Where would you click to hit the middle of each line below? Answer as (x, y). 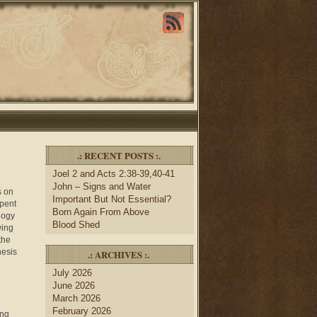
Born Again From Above (101, 212)
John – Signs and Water (102, 186)
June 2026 (74, 286)
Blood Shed (76, 225)
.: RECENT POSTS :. (119, 155)
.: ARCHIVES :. (119, 254)
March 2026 (76, 298)
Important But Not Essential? (112, 199)
